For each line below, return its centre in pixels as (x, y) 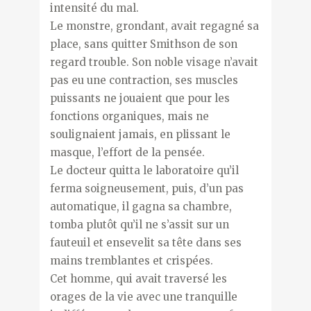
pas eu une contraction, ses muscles (144, 80)
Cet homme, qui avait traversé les (138, 278)
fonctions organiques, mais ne (129, 116)
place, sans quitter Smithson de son (143, 44)
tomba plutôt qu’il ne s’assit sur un (139, 224)
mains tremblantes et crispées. (131, 260)
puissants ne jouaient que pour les (140, 98)
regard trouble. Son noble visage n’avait (154, 62)
